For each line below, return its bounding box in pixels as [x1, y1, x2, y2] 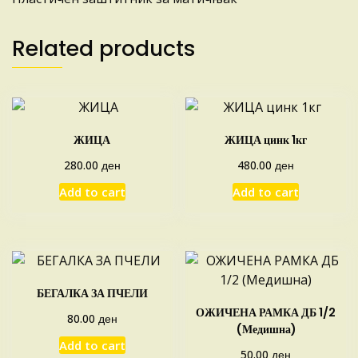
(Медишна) [235, 320, 296, 337]
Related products [12, 34, 196, 64]
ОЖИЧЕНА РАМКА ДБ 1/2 [196, 304, 336, 320]
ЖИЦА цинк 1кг [225, 132, 308, 149]
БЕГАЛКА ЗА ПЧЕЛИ [36, 284, 148, 301]
